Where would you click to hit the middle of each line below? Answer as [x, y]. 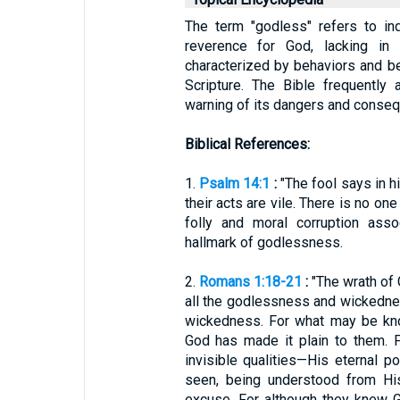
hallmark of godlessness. [263, 242]
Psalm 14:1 [234, 183]
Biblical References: [247, 144]
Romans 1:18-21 [250, 282]
